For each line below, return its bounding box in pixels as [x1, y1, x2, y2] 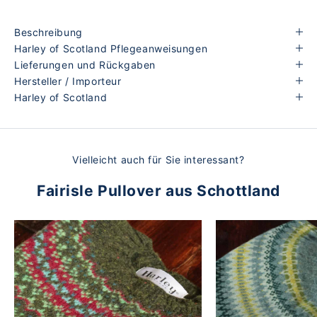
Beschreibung [14, 25, 83, 38]
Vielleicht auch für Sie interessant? [72, 153, 245, 166]
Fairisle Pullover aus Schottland [37, 181, 280, 200]
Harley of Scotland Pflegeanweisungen [14, 42, 208, 54]
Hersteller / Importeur [14, 74, 122, 87]
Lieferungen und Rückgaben [14, 58, 156, 71]
